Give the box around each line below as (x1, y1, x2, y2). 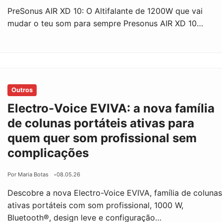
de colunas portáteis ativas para (7, 115, 195, 130)
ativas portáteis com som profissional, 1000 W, (7, 200, 184, 210)
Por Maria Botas (7, 170, 49, 178)
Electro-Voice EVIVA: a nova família (7, 101, 215, 115)
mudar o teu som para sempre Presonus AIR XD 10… (7, 18, 204, 28)
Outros (11, 86, 33, 94)
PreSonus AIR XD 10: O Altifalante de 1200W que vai (7, 5, 203, 16)
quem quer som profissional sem (7, 130, 197, 145)
